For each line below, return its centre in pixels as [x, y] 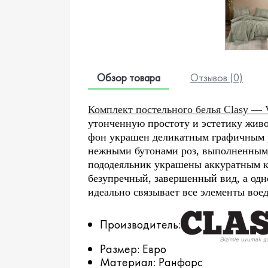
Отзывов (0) [217, 77]
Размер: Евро [133, 249]
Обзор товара [129, 77]
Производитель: [140, 225]
